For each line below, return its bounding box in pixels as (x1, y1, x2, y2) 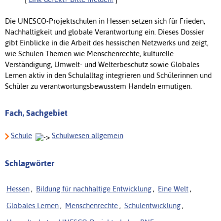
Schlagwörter (5, 158, 54, 168)
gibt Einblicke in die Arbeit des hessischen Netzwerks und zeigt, (5, 38, 209, 47)
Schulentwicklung (124, 201, 181, 210)
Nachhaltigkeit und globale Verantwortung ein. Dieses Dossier (5, 27, 204, 36)
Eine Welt (158, 184, 188, 193)
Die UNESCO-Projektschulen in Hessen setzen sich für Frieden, (5, 16, 205, 25)
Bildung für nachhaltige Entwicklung (36, 184, 151, 193)
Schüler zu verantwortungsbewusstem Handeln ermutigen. (5, 81, 192, 90)
